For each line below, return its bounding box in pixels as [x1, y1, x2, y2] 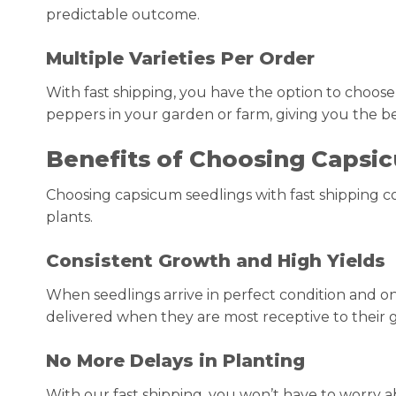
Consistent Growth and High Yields [46, 250, 385, 272]
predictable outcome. [46, 5, 200, 23]
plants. [46, 209, 93, 226]
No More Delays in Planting [46, 349, 305, 371]
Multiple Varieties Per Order [46, 47, 315, 69]
